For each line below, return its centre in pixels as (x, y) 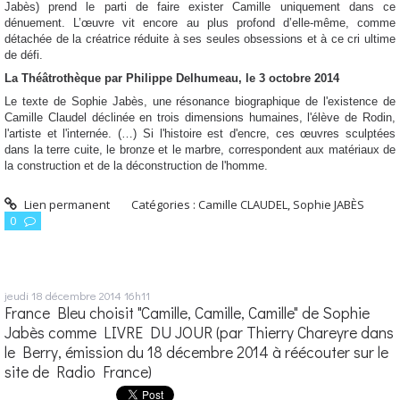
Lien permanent (65, 204)
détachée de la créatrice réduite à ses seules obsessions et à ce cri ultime (200, 39)
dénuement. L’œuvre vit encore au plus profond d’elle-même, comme (200, 23)
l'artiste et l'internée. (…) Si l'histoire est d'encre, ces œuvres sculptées (200, 134)
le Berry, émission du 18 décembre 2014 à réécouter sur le (196, 352)
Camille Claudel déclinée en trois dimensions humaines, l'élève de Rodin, (200, 118)
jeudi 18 (24, 295)
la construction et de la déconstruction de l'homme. (136, 166)
